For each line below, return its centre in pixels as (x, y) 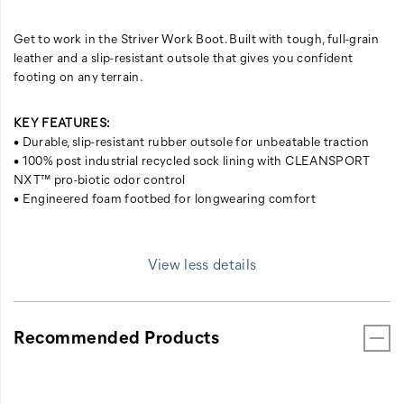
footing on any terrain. (79, 76)
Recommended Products (116, 335)
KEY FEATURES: (62, 122)
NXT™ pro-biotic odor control (100, 179)
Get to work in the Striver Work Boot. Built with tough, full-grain (197, 38)
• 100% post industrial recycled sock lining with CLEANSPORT (192, 160)
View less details (202, 263)
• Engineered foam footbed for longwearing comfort (165, 197)
